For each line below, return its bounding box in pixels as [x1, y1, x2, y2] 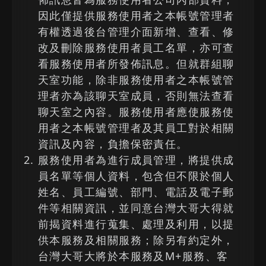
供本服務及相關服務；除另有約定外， [38, 233, 235, 247]
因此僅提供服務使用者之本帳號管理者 [38, 8, 235, 23]
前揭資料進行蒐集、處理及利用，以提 [38, 217, 235, 231]
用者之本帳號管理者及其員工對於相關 [38, 121, 235, 135]
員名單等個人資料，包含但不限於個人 [38, 169, 235, 183]
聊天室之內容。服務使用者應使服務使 [38, 104, 235, 119]
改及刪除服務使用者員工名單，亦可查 [38, 40, 235, 55]
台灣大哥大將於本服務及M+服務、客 [38, 249, 229, 263]
